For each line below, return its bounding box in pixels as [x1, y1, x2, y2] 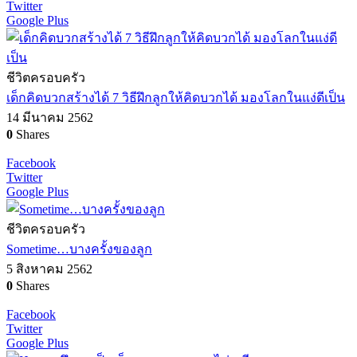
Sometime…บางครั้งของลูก [6, 241, 152, 256]
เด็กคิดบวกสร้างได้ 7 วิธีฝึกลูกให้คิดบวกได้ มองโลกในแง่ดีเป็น [6, 90, 345, 104]
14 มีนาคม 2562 [6, 110, 93, 124]
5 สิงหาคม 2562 [6, 261, 92, 276]
